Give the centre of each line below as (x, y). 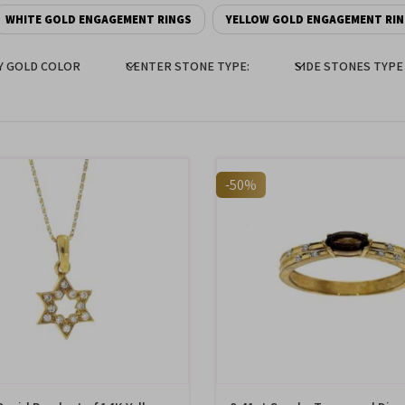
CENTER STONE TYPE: (188, 66)
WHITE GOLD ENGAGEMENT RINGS (99, 19)
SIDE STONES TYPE (349, 66)
